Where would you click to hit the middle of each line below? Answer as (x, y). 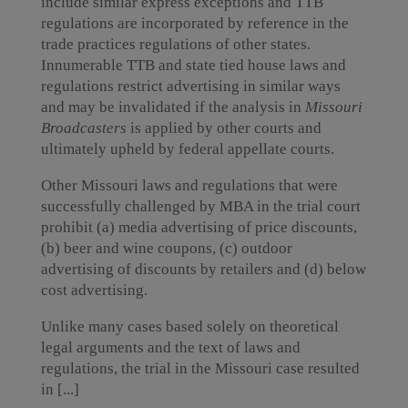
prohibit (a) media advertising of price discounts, (199, 227)
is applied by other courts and (224, 128)
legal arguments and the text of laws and (170, 347)
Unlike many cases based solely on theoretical (189, 326)
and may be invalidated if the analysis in (173, 107)
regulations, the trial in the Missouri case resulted (200, 368)
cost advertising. (94, 290)
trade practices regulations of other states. (175, 44)
